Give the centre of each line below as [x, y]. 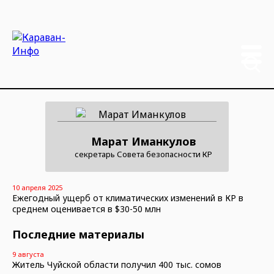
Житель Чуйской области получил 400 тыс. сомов [117, 265]
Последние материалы [78, 234]
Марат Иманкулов [143, 141]
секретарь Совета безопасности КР [143, 154]
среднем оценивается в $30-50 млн [87, 209]
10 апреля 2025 [37, 187]
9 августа [28, 254]
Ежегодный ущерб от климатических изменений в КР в [128, 198]
